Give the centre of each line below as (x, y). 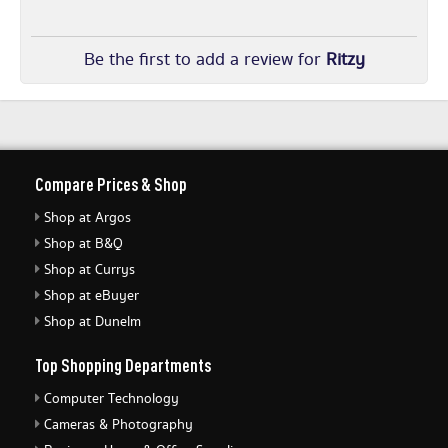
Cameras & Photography (118, 425)
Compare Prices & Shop (111, 184)
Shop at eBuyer (91, 296)
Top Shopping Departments (123, 365)
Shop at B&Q (83, 244)
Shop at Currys (89, 270)
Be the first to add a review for (204, 60)
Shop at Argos (87, 218)
